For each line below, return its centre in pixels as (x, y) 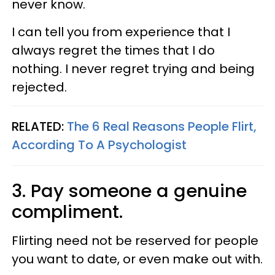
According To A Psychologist (99, 145)
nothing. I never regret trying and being (133, 68)
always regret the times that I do (113, 50)
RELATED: (39, 126)
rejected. (41, 87)
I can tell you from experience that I (121, 32)
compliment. (67, 211)
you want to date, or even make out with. (137, 259)
